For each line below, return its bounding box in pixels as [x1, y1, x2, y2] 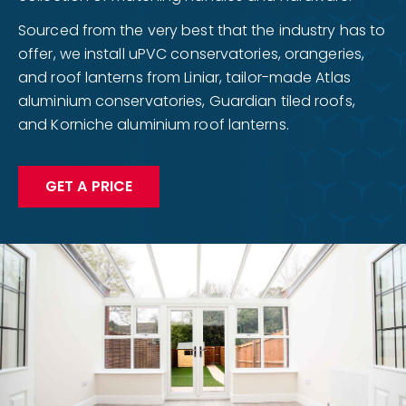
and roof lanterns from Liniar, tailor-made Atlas [18, 67, 351, 88]
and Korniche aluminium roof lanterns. [18, 114, 289, 135]
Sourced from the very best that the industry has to [18, 20, 386, 41]
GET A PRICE [45, 176, 133, 197]
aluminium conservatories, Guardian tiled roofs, [18, 91, 355, 111]
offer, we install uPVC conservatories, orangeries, [18, 43, 365, 64]
